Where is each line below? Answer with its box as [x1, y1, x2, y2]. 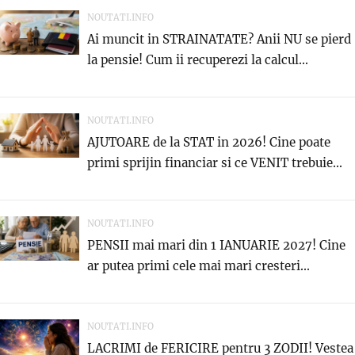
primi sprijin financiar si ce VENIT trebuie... [87, 155, 342, 170]
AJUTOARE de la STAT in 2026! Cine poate [87, 134, 330, 150]
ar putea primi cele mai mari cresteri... [87, 258, 310, 273]
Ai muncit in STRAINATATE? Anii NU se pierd [87, 31, 351, 47]
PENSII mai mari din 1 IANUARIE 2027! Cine [87, 237, 345, 253]
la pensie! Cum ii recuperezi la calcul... [87, 52, 308, 67]
